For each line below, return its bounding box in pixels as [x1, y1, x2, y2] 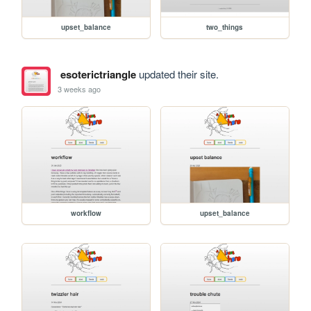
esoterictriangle [60, 67, 136, 83]
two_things [206, 22, 244, 33]
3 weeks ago [58, 83, 101, 94]
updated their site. [135, 67, 219, 82]
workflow [71, 208, 102, 218]
